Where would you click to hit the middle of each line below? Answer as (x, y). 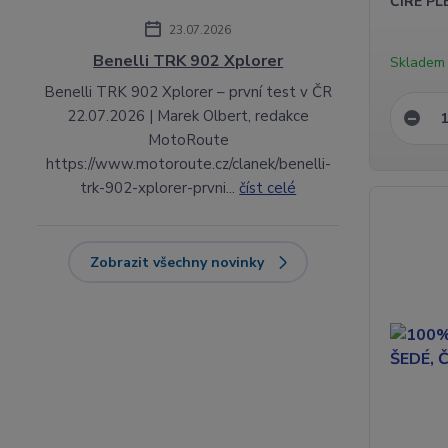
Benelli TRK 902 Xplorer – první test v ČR (188, 91)
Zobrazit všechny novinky (177, 262)
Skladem (418, 62)
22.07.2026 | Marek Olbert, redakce (188, 115)
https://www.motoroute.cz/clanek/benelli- (188, 163)
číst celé (268, 187)
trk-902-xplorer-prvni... (160, 187)
